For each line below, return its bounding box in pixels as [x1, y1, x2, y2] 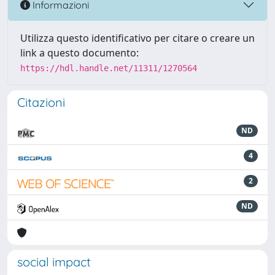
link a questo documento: [20, 46, 139, 60]
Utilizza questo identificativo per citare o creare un [20, 31, 255, 45]
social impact [17, 254, 91, 269]
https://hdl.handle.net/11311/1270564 [20, 63, 197, 73]
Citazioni [17, 95, 65, 110]
